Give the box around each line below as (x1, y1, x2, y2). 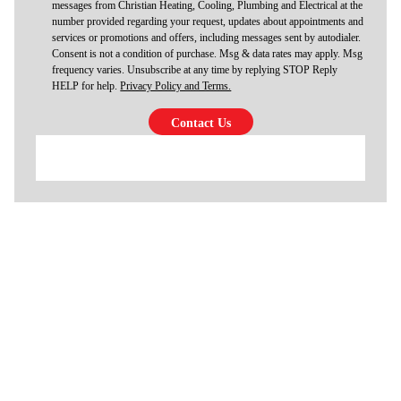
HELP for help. (52, 80, 121, 92)
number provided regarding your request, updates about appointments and (52, 15, 364, 28)
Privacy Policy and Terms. (120, 80, 232, 92)
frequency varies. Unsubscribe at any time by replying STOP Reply (52, 64, 338, 76)
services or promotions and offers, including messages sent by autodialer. (52, 31, 362, 44)
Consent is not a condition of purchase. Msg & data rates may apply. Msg (52, 47, 363, 60)
